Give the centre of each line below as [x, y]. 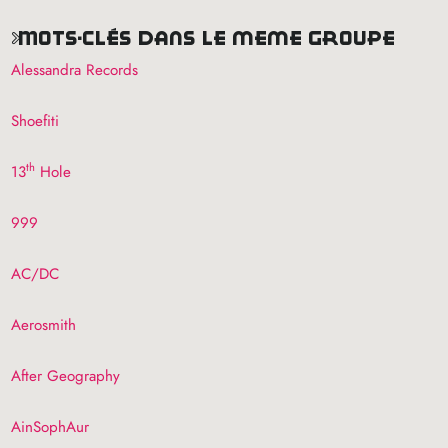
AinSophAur [50, 426]
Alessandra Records [75, 69]
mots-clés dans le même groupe [217, 37]
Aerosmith [44, 324]
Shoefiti [35, 120]
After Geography [66, 375]
